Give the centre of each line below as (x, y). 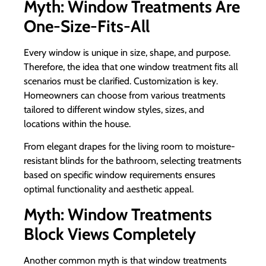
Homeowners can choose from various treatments (125, 95)
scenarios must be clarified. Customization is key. (121, 81)
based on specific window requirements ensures (120, 175)
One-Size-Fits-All (87, 26)
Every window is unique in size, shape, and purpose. (127, 52)
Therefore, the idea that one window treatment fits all (131, 66)
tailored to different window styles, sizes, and (114, 109)
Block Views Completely (110, 234)
